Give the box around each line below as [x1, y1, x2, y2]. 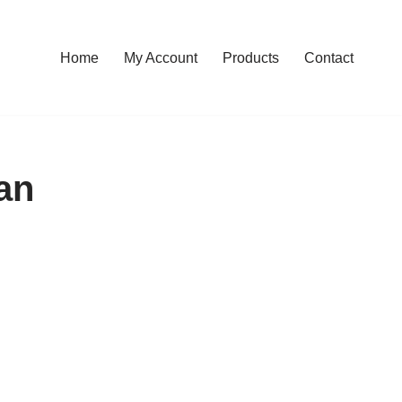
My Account [124, 49, 197, 66]
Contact [304, 49, 354, 66]
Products [223, 49, 279, 66]
